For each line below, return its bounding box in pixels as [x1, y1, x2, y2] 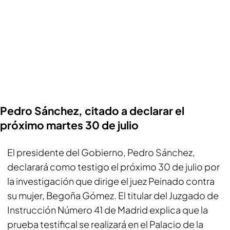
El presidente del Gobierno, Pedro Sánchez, [7, 146, 195, 158]
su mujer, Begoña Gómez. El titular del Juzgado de [7, 189, 219, 201]
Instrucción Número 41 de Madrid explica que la [7, 204, 208, 216]
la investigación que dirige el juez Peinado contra [7, 175, 215, 187]
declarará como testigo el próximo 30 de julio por [7, 161, 220, 172]
